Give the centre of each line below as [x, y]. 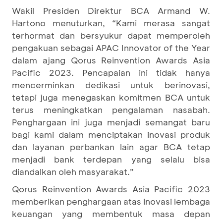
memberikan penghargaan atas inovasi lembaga [111, 201]
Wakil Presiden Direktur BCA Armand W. [111, 10]
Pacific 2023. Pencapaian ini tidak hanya [111, 72]
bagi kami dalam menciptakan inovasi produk [111, 134]
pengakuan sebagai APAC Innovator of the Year [111, 48]
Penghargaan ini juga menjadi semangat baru [111, 122]
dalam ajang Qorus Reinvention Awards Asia [111, 60]
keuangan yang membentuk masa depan [111, 214]
